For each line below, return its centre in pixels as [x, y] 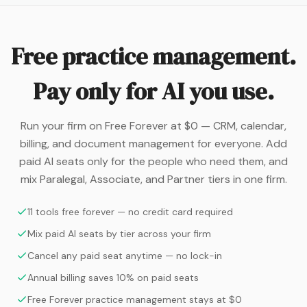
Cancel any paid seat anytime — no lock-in [125, 256]
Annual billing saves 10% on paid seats [113, 278]
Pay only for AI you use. [153, 91]
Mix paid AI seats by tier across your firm [119, 234]
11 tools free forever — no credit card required [130, 212]
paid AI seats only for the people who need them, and [153, 161]
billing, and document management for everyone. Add [153, 144]
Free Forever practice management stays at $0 [135, 299]
